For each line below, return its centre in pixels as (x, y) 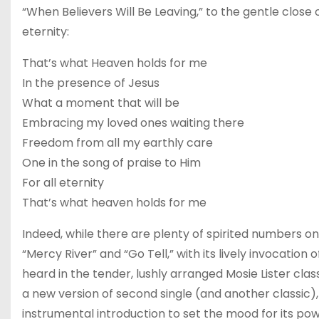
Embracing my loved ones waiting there (133, 123)
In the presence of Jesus (91, 83)
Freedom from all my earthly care (117, 143)
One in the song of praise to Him (111, 163)
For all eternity (63, 183)
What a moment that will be (101, 103)
